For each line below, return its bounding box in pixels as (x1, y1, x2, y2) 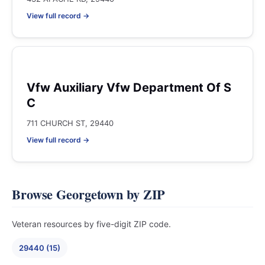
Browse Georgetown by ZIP (12, 185, 166, 204)
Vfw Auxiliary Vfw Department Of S (27, 80, 231, 95)
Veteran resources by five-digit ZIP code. (12, 219, 171, 229)
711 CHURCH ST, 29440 (27, 118, 114, 128)
